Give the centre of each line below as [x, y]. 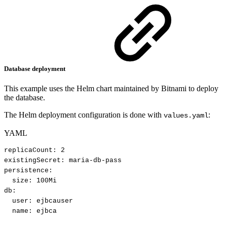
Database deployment [35, 68]
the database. [25, 97]
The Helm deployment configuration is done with [84, 115]
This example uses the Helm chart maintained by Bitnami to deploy [111, 88]
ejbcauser [55, 201]
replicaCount [28, 150]
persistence [26, 171]
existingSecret [32, 161]
